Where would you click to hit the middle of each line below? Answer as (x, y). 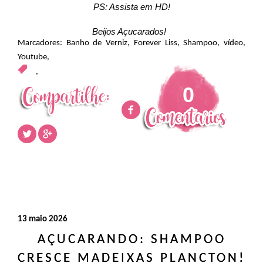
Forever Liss (155, 43)
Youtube (32, 57)
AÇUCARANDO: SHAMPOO (131, 240)
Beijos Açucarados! (131, 31)
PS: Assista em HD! (131, 6)
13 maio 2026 (43, 219)
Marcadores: (42, 43)
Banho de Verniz (97, 43)
